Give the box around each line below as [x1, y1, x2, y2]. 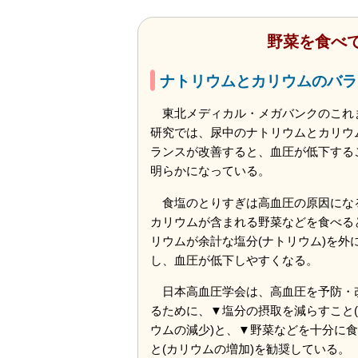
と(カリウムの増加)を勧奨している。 [150, 341, 351, 356]
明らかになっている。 [150, 164, 271, 178]
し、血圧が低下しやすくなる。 [150, 253, 319, 267]
